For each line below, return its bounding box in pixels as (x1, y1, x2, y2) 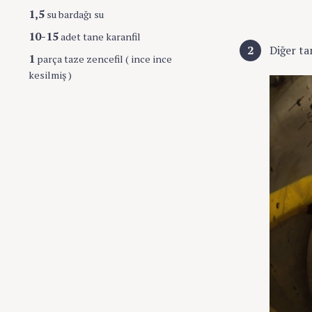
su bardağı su (45, 8, 104, 22)
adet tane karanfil (58, 29, 141, 43)
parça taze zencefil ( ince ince (35, 52, 172, 65)
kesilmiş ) (29, 68, 72, 81)
